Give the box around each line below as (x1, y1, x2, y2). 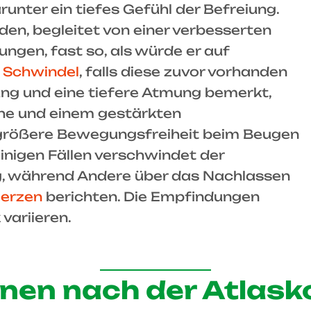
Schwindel (3, 64, 79, 79)
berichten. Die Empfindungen (42, 189, 260, 204)
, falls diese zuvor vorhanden (79, 64, 287, 79)
